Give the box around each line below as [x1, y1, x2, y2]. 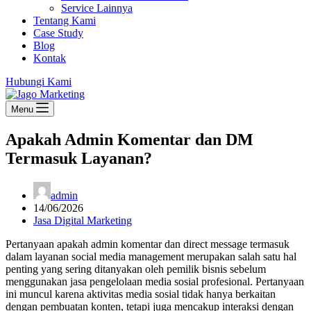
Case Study [33, 27, 83, 39]
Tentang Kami [33, 15, 96, 26]
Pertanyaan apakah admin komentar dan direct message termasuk [6, 237, 289, 250]
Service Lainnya [61, 2, 133, 14]
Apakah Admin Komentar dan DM [6, 130, 253, 149]
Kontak [33, 52, 66, 64]
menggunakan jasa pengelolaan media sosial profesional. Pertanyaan [6, 275, 304, 287]
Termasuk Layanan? [6, 149, 152, 167]
